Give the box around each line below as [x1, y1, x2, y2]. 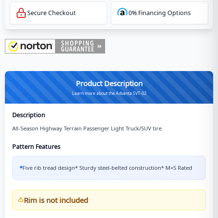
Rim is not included [23, 195, 88, 205]
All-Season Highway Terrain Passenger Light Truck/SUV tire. [12, 124, 163, 132]
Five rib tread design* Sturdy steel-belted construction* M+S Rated [22, 163, 192, 171]
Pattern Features [12, 142, 60, 151]
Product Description [75, 78, 143, 88]
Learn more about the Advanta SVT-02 [72, 90, 146, 96]
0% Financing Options [128, 8, 191, 17]
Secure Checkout [27, 8, 76, 17]
